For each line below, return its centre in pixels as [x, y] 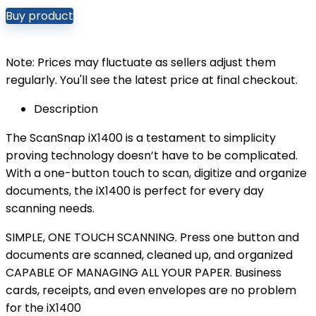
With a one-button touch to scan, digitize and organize [156, 173]
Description [66, 109]
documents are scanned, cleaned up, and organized [149, 255]
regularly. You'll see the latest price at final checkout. [152, 80]
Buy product [39, 16]
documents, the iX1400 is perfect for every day [135, 191]
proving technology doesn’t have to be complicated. [152, 156]
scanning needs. [50, 208]
